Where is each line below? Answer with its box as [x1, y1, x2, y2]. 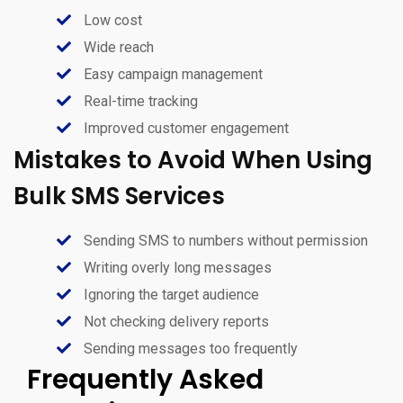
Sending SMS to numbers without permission [80, 231, 368, 249]
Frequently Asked [27, 360, 264, 399]
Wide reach [80, 38, 154, 56]
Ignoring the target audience [80, 285, 259, 303]
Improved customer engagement [80, 119, 289, 137]
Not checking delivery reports [80, 312, 269, 330]
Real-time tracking [80, 92, 198, 110]
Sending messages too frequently [80, 339, 298, 357]
